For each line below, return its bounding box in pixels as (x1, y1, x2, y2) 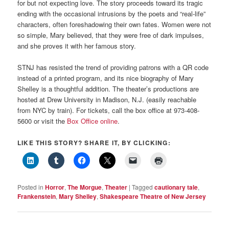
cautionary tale (154, 182, 198, 192)
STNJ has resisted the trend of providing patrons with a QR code (17, 62, 209, 73)
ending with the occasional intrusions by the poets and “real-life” (17, 8, 206, 18)
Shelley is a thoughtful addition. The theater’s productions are (17, 84, 199, 94)
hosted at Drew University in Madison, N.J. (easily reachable (17, 95, 197, 105)
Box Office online (67, 116, 118, 126)
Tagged (132, 182, 153, 192)
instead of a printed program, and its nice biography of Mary (17, 73, 194, 83)
